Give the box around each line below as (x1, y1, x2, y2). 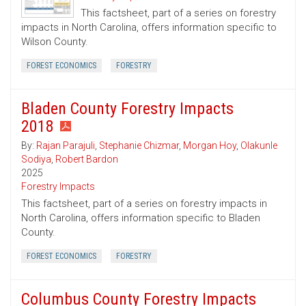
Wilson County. (21, 36, 88, 48)
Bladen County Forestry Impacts (21, 99, 234, 119)
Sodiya (21, 154, 51, 165)
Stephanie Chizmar (99, 140, 179, 152)
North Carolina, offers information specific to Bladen (21, 212, 260, 225)
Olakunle (240, 140, 277, 152)
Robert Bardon (55, 154, 118, 165)
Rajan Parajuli (36, 140, 95, 152)
